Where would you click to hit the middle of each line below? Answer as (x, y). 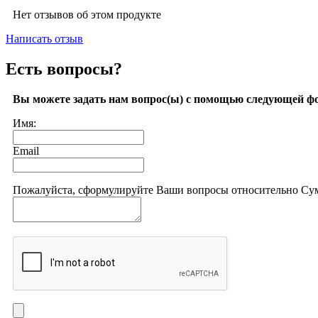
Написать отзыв (44, 39)
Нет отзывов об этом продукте (87, 15)
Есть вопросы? (64, 69)
